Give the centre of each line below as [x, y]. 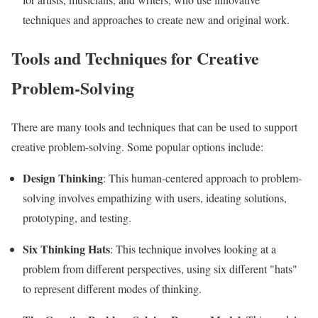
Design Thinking [63, 178]
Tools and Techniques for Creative [135, 58]
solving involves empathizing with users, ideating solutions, [155, 198]
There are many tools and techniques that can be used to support [154, 127]
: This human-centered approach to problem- [202, 178]
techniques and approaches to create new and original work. [156, 19]
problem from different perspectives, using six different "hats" [160, 269]
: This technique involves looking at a [193, 249]
